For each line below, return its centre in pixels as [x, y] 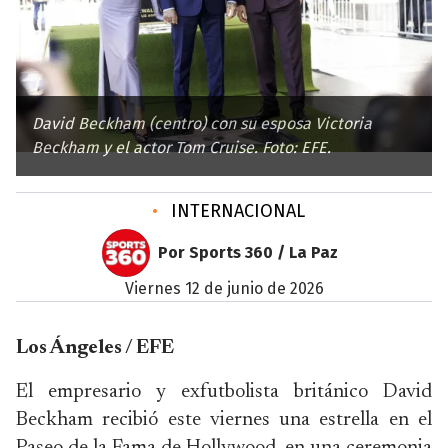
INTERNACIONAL [235, 211]
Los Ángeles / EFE [95, 348]
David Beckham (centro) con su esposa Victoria [202, 123]
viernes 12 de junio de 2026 [228, 288]
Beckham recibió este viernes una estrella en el [224, 420]
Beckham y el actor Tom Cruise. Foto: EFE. [181, 147]
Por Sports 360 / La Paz [248, 252]
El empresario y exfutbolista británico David [224, 392]
